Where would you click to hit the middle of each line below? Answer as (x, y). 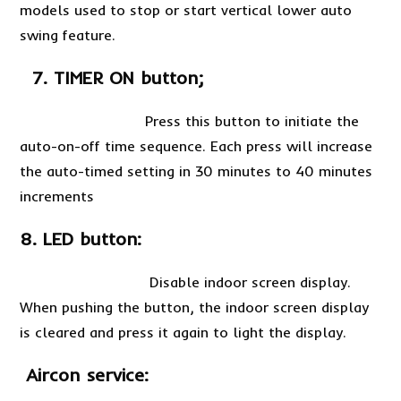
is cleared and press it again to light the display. (183, 333)
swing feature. (68, 35)
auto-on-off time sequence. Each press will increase (196, 146)
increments (57, 196)
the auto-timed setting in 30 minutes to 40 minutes (196, 171)
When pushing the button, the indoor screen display (195, 307)
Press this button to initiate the (190, 121)
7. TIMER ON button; (112, 78)
